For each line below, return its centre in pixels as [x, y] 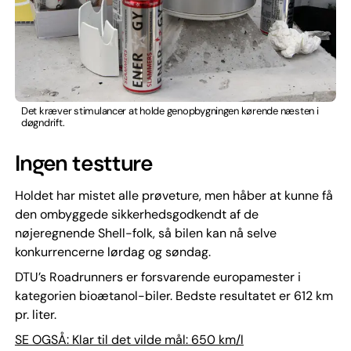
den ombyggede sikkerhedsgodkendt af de [136, 215]
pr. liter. [35, 315]
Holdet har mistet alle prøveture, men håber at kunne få [174, 196]
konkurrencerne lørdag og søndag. [112, 252]
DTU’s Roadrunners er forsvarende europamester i [157, 277]
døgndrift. [43, 123]
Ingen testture [84, 164]
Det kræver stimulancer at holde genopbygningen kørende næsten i [170, 111]
